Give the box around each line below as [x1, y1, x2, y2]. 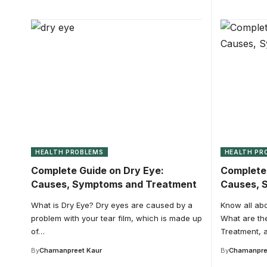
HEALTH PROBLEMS [35, 148, 104, 156]
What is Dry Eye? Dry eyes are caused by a [31, 200, 193, 210]
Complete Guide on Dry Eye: [31, 164, 164, 176]
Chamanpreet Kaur [39, 246, 102, 254]
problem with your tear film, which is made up [31, 213, 202, 223]
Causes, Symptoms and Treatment [31, 178, 197, 190]
